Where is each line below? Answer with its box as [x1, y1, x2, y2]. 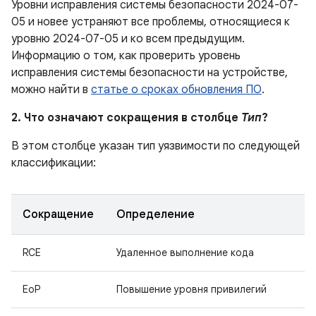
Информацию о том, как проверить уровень [11, 49, 241, 63]
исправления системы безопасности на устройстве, [11, 66, 288, 80]
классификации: [11, 156, 96, 170]
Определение [116, 207, 195, 221]
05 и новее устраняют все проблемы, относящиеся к [11, 15, 290, 29]
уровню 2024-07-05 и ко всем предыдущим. [11, 32, 245, 46]
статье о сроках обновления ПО [91, 83, 262, 97]
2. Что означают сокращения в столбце [11, 111, 241, 125]
